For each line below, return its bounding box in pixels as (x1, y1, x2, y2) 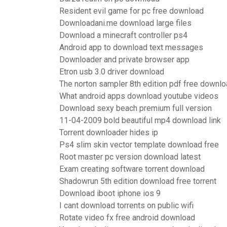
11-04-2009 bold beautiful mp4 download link (59, 116, 221, 125)
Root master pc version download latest (59, 152, 201, 162)
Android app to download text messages (59, 43, 203, 52)
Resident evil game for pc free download (59, 6, 204, 16)
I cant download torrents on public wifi (59, 201, 194, 210)
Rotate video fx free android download (59, 213, 195, 222)
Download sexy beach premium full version (59, 103, 212, 113)
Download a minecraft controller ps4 (59, 30, 187, 40)
